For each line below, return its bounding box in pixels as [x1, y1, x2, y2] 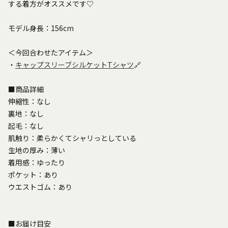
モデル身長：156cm [8, 22, 74, 33]
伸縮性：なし [8, 96, 51, 106]
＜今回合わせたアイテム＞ [8, 47, 93, 58]
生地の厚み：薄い [8, 145, 65, 155]
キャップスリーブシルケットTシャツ [15, 59, 134, 70]
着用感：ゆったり [8, 157, 65, 167]
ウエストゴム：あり [8, 181, 72, 192]
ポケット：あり [8, 169, 58, 180]
